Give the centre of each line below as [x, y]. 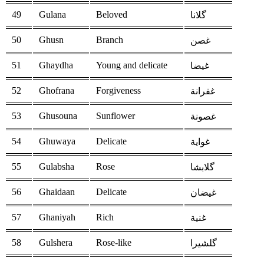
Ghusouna [58, 116]
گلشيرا [204, 243]
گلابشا [202, 167]
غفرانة [203, 91]
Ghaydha [56, 65]
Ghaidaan [57, 192]
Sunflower [115, 116]
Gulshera [56, 243]
